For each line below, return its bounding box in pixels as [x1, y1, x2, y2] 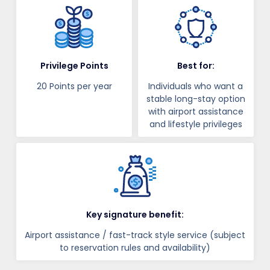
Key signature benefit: [86, 209, 184, 221]
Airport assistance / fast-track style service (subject [25, 229, 245, 242]
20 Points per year [36, 80, 112, 93]
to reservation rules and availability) [60, 242, 210, 254]
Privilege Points [40, 60, 108, 72]
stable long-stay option [146, 93, 245, 105]
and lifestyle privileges [149, 118, 242, 131]
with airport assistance [148, 105, 243, 118]
